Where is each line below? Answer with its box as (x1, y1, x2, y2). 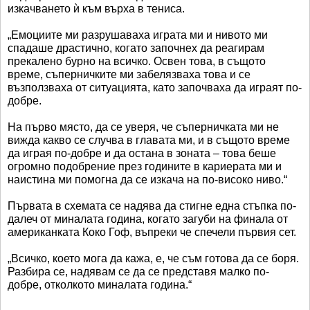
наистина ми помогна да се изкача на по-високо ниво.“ (8, 173, 287, 185)
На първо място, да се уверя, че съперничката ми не (8, 120, 279, 133)
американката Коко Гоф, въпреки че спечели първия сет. (8, 226, 296, 238)
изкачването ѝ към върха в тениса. (8, 2, 185, 15)
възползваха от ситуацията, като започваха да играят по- (8, 81, 302, 93)
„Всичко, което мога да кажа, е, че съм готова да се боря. (8, 252, 299, 264)
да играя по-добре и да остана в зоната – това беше (8, 147, 276, 159)
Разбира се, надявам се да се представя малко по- (8, 265, 269, 277)
